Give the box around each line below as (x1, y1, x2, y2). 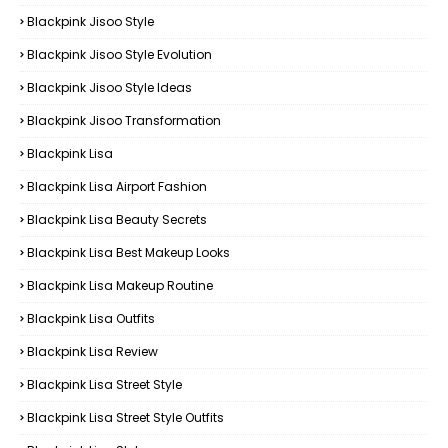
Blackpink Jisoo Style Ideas (27, 79, 192, 96)
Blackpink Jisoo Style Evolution (27, 46, 212, 63)
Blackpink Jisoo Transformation (27, 112, 221, 129)
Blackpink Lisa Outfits (27, 310, 155, 327)
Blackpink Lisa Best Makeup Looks (27, 244, 230, 261)
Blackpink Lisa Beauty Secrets (27, 211, 207, 228)
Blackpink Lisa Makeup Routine (27, 277, 213, 294)
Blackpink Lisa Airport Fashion (27, 178, 207, 195)
